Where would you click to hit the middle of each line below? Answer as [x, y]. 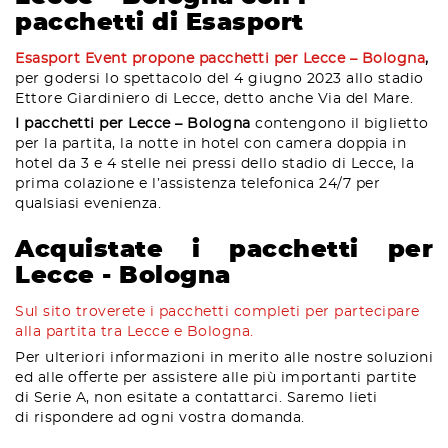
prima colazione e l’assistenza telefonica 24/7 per [197, 184]
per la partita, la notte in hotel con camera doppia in [210, 144]
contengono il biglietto [342, 124]
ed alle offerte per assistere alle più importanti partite [216, 377]
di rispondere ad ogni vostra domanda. [160, 417]
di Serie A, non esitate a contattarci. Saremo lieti [196, 397]
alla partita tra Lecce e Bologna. [134, 332]
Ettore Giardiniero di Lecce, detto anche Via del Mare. [216, 98]
